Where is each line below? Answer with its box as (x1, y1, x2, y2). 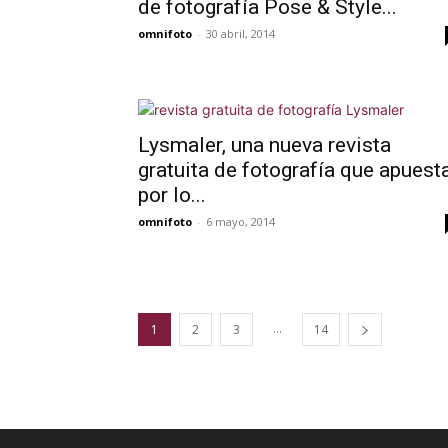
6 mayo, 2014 (206, 214, 275, 229)
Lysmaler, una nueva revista (138, 133, 391, 157)
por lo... (138, 183, 206, 207)
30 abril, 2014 (206, 26, 275, 41)
